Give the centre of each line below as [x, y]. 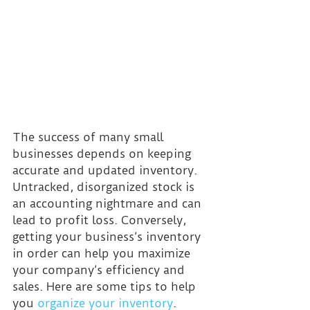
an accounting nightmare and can [109, 204]
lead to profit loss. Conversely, [101, 220]
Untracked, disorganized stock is [105, 187]
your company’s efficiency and [100, 270]
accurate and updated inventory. [107, 171]
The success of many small [90, 137]
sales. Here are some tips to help [106, 287]
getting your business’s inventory [108, 237]
